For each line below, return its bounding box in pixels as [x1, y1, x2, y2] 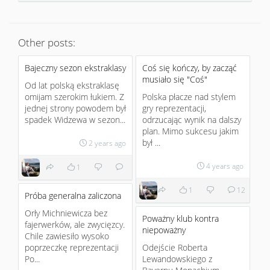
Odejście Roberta [142, 242, 207, 253]
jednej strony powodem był [25, 102, 126, 114]
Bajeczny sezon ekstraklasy [25, 62, 126, 74]
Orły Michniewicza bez [25, 207, 107, 219]
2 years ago [89, 138, 127, 148]
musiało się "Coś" [142, 74, 207, 85]
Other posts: [18, 36, 75, 49]
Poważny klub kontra [142, 213, 219, 224]
